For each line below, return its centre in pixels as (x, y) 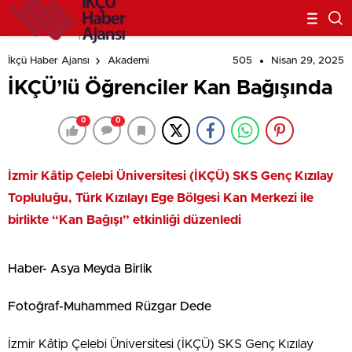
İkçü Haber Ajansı (49, 61)
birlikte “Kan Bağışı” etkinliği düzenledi (125, 220)
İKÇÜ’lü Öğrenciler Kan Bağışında (170, 88)
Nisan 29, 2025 (308, 61)
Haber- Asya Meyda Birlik (80, 269)
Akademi (128, 61)
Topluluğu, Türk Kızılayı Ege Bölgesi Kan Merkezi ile (161, 198)
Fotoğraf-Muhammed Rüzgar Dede (110, 306)
